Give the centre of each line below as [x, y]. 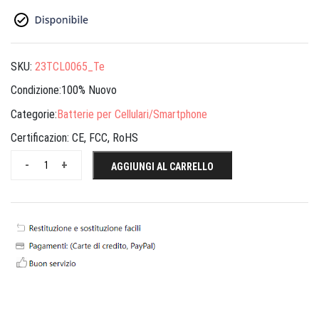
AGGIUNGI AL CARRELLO [162, 167]
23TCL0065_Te [70, 66]
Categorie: [34, 114]
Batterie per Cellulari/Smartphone [132, 114]
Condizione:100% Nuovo [64, 90]
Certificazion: [41, 138]
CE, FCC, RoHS [105, 138]
